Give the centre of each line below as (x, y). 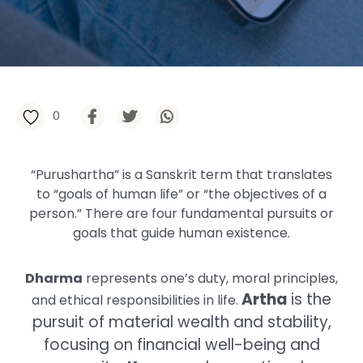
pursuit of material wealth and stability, (181, 322)
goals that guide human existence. (181, 233)
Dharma (54, 278)
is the (309, 299)
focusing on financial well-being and (181, 345)
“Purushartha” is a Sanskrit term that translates (181, 175)
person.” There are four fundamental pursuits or (181, 214)
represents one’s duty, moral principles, (210, 278)
